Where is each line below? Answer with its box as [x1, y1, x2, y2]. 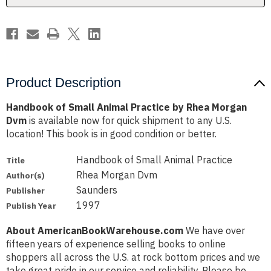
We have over [183, 224, 245, 237]
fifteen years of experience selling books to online [6, 238, 226, 250]
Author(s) [6, 170, 45, 181]
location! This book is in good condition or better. [6, 128, 217, 140]
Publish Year [6, 200, 56, 212]
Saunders [76, 184, 118, 197]
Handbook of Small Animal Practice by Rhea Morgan [6, 101, 247, 114]
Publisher [6, 185, 45, 197]
